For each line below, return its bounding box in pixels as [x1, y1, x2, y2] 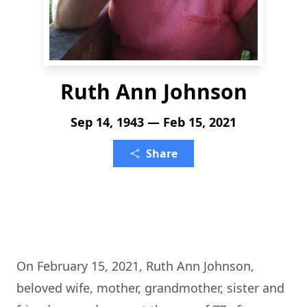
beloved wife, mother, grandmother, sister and [16, 280, 284, 296]
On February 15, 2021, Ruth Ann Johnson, [16, 258, 254, 274]
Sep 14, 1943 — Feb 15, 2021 [71, 114, 236, 130]
